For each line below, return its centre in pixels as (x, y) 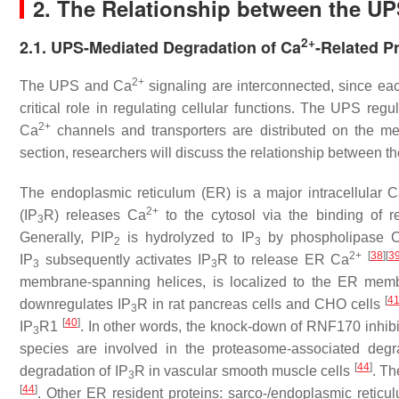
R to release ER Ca (283, 260)
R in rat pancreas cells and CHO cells (261, 304)
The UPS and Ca (76, 86)
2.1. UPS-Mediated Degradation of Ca (160, 47)
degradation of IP (74, 371)
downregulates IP (75, 304)
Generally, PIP (67, 237)
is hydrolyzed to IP (187, 237)
